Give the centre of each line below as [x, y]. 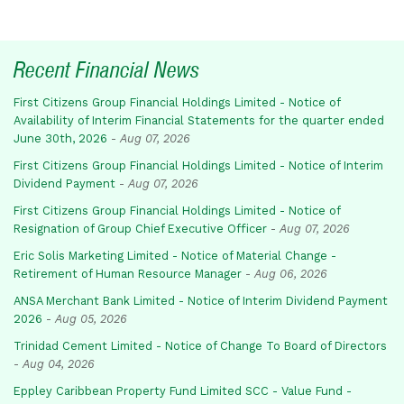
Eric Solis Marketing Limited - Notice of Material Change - [175, 255]
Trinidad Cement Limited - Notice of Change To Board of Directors [200, 345]
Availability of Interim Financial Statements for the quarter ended [199, 120]
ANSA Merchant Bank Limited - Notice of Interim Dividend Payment [201, 300]
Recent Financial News [107, 69]
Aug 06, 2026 [291, 273]
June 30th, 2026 [60, 138]
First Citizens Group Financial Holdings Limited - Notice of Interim [198, 165]
